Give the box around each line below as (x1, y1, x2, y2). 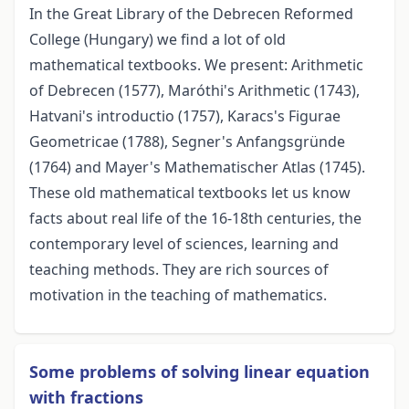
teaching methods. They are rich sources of (29, 259, 329, 280)
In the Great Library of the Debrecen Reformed (29, 4, 353, 25)
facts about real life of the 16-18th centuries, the (29, 208, 362, 229)
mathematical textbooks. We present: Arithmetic (29, 55, 363, 76)
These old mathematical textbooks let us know (29, 183, 351, 204)
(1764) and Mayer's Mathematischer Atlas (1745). (29, 157, 365, 178)
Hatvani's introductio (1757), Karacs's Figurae (29, 106, 341, 127)
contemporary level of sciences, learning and (29, 234, 339, 255)
